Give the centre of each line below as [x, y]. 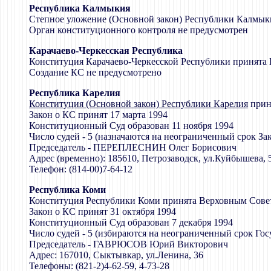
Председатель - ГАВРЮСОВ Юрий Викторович [129, 244]
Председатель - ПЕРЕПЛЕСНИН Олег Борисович [133, 147]
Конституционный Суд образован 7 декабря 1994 [131, 222]
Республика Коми [67, 189]
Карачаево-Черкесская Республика [106, 50]
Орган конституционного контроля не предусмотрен [139, 30]
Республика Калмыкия [80, 8]
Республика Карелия [75, 93]
